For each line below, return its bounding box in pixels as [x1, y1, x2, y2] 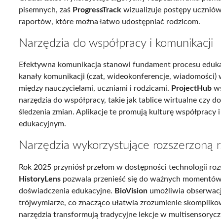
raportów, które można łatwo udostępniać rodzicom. [19, 17, 201, 26]
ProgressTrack [73, 5, 122, 14]
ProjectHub [171, 84, 212, 93]
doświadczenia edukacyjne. [19, 187, 115, 195]
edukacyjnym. [19, 120, 67, 128]
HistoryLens [19, 175, 61, 184]
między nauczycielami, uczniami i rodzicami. [19, 84, 172, 93]
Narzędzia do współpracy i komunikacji [19, 37, 214, 49]
